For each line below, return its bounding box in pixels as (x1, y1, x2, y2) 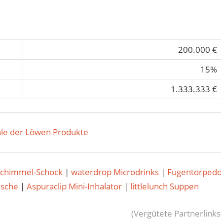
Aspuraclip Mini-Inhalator (27, 181, 122, 192)
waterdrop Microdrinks (71, 166, 159, 178)
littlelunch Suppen (130, 181, 199, 192)
